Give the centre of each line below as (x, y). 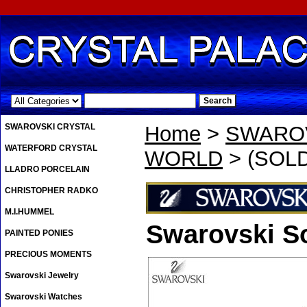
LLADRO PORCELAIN (47, 170)
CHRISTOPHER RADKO (51, 191)
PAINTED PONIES (39, 233)
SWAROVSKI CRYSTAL (50, 127)
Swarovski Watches (44, 297)
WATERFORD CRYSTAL (51, 148)
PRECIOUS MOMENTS (48, 255)
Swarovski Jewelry (42, 276)
